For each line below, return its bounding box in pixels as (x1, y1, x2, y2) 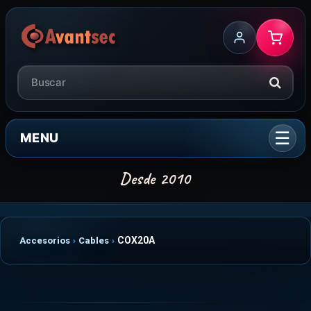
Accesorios (19, 235, 70, 246)
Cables (78, 235, 109, 246)
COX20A (117, 235, 155, 246)
